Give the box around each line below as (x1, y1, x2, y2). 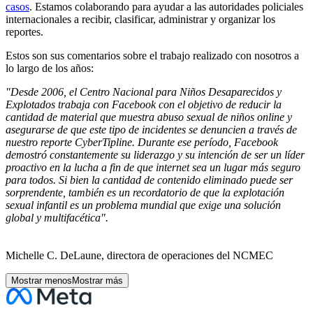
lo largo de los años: (6, 62, 94, 74)
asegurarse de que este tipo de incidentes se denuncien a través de (6, 124, 297, 136)
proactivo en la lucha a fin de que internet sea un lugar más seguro (6, 161, 300, 173)
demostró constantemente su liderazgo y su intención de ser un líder (6, 149, 305, 161)
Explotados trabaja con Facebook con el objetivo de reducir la (6, 99, 282, 110)
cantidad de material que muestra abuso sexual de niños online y (6, 111, 292, 123)
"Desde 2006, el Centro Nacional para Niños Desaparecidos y (6, 86, 282, 98)
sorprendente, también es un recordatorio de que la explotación (6, 187, 284, 198)
